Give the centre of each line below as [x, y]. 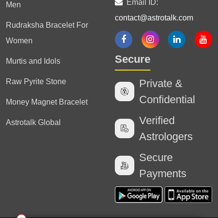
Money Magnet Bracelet [47, 102]
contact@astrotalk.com [154, 18]
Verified [157, 120]
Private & [161, 83]
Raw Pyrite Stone [36, 82]
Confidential [167, 100]
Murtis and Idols [33, 61]
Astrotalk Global [33, 122]
